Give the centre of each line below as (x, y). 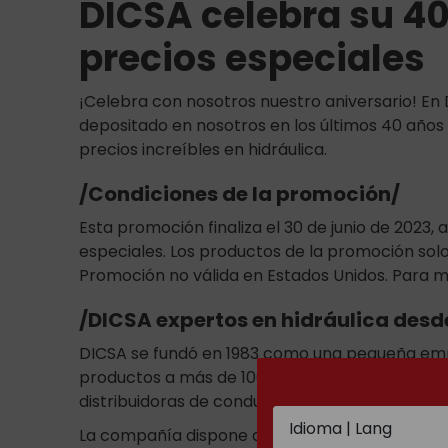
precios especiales (252, 59)
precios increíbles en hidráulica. (203, 150)
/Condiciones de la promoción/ (239, 194)
